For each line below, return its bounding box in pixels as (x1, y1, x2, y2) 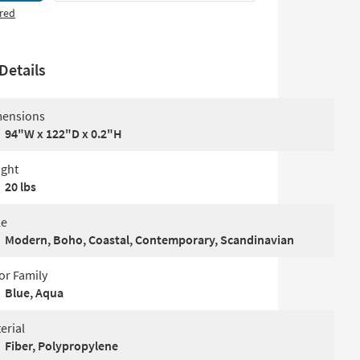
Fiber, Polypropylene (5, 337, 118, 354)
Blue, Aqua (5, 284, 63, 301)
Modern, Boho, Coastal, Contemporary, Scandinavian (5, 231, 294, 247)
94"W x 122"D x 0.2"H (5, 125, 122, 141)
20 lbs (5, 178, 36, 194)
